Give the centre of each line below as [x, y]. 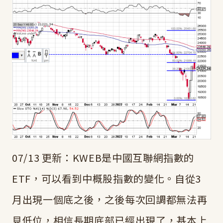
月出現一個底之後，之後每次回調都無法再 [110, 200]
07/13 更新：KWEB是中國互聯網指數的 [103, 158]
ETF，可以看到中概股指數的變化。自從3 [107, 179]
